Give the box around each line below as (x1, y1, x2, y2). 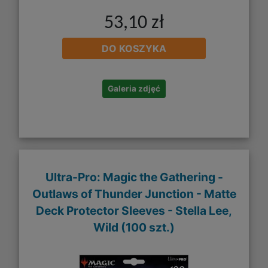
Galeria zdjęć (108, 84, 160, 94)
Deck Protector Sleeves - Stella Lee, (36, 203, 232, 218)
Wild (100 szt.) (93, 220, 175, 234)
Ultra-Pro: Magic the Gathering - (45, 169, 223, 184)
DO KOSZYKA (102, 42, 166, 55)
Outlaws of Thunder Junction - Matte (32, 186, 236, 201)
